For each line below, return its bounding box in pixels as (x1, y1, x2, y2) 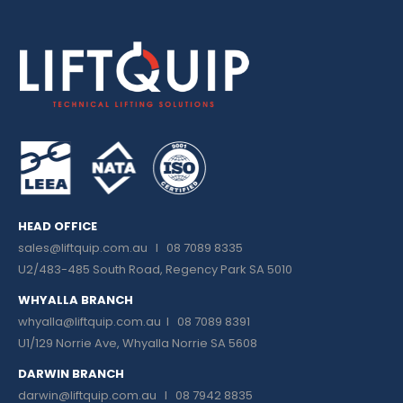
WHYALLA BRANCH (18, 291, 133, 309)
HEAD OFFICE (18, 218, 97, 236)
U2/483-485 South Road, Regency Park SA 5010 (18, 261, 292, 279)
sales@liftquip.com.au (18, 239, 148, 257)
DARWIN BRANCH (18, 365, 124, 383)
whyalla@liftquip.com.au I (18, 313, 177, 331)
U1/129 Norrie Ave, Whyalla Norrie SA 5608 (18, 335, 257, 353)
